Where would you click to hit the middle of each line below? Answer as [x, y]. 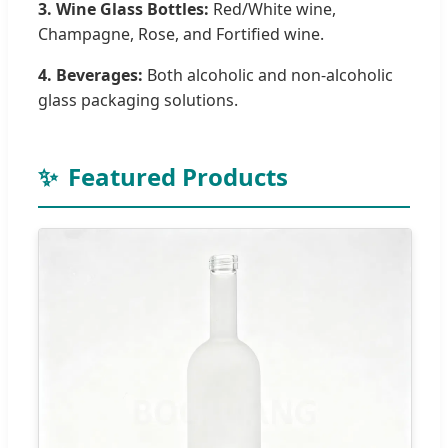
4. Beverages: [90, 75]
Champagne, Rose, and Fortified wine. [181, 34]
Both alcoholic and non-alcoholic [268, 75]
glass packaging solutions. [138, 100]
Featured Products [178, 177]
